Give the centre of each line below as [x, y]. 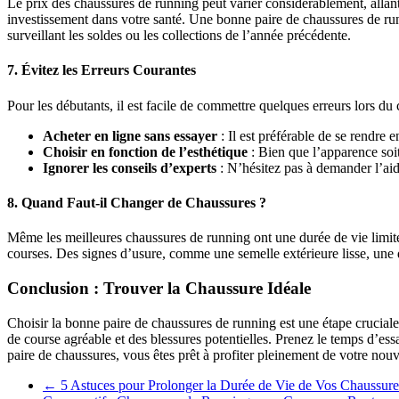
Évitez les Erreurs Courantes [109, 70]
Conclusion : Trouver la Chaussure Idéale [159, 288]
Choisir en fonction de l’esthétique [145, 151]
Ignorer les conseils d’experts [130, 167]
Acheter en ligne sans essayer [130, 135]
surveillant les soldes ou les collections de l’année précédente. [179, 35]
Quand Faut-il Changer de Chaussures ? [144, 202]
